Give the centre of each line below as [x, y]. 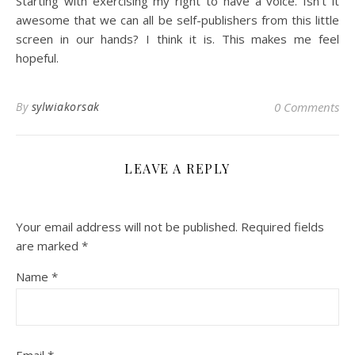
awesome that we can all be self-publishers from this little [177, 19]
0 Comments [307, 107]
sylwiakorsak [65, 106]
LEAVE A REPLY [177, 168]
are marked [49, 245]
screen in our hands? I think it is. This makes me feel [177, 38]
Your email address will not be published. [127, 226]
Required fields [282, 226]
